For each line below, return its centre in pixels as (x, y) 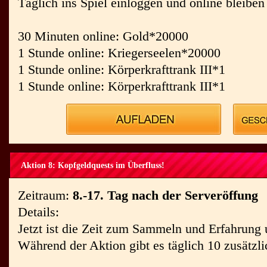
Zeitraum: (45, 195)
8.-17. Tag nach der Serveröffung (165, 195)
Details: (38, 212)
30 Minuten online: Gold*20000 (103, 36)
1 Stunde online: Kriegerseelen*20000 (119, 53)
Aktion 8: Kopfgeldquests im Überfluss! (93, 165)
